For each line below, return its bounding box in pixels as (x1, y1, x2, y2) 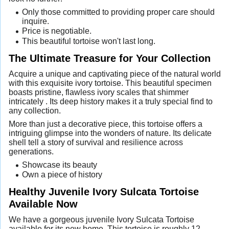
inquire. (21, 16, 49, 26)
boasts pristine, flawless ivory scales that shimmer (9, 87, 189, 97)
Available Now (9, 198, 78, 210)
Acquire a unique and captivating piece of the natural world (9, 69, 221, 78)
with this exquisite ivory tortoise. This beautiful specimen (9, 78, 212, 87)
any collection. (9, 106, 61, 115)
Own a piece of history (21, 170, 102, 179)
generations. (9, 147, 54, 156)
